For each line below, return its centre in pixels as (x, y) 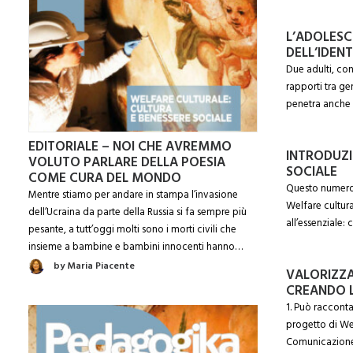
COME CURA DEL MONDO (105, 178)
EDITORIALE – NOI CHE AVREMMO (130, 147)
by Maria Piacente (94, 266)
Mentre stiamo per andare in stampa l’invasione (133, 195)
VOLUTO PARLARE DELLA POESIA (127, 163)
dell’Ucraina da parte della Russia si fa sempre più (137, 212)
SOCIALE (312, 172)
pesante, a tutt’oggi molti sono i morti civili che (132, 230)
